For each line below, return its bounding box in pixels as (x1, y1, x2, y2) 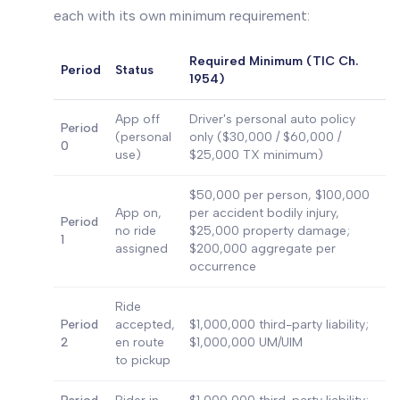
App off (115, 112, 160, 127)
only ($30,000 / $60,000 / (189, 129, 341, 145)
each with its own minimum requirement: (54, 7, 310, 24)
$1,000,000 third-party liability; (189, 317, 369, 332)
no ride (115, 223, 156, 238)
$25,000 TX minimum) (189, 147, 323, 162)
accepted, (115, 317, 175, 332)
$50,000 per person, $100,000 (189, 187, 370, 203)
